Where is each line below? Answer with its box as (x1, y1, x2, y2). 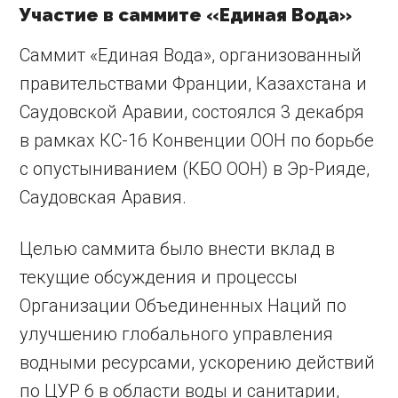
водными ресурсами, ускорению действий (20, 352, 376, 374)
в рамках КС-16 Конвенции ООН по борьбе (20, 130, 375, 152)
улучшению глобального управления (20, 323, 334, 346)
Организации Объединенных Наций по (20, 295, 347, 317)
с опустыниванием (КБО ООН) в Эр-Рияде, (20, 158, 370, 180)
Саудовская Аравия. (20, 187, 187, 209)
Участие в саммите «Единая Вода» (20, 4, 353, 27)
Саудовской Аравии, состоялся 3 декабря (20, 101, 365, 123)
